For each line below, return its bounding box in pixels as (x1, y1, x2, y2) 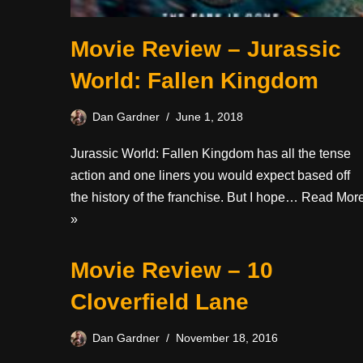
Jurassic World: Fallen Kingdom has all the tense (70, 146, 351, 160)
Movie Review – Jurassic (70, 36, 341, 62)
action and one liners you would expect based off (70, 168, 350, 182)
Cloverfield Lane (70, 288, 249, 314)
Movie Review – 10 (70, 257, 273, 283)
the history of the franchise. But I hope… (70, 190, 301, 204)
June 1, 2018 (176, 109, 243, 123)
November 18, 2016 (176, 331, 278, 344)
